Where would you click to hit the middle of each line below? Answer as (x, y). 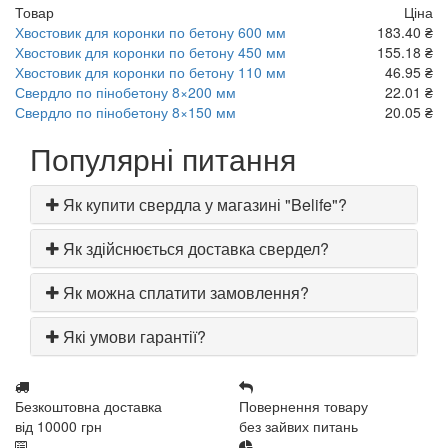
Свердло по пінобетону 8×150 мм (125, 112)
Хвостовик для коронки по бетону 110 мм (150, 72)
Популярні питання (163, 158)
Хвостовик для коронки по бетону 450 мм (150, 52)
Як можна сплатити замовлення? (184, 292)
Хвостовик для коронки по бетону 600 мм (150, 32)
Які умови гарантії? (132, 336)
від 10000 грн (58, 426)
